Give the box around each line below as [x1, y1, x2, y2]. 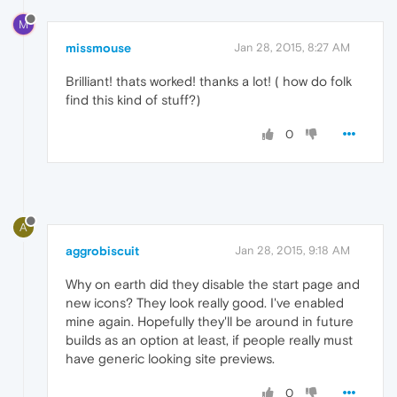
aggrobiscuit [66, 244, 139, 259]
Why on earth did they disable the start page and [66, 276, 360, 292]
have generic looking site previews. [66, 351, 275, 367]
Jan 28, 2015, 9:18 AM [235, 244, 350, 258]
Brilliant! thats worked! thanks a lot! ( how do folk [66, 74, 352, 90]
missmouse [66, 41, 131, 56]
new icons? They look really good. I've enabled [66, 295, 344, 311]
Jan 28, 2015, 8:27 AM [234, 41, 350, 55]
